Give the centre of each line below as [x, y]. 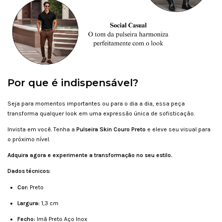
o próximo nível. [29, 139]
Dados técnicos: [29, 171]
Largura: [29, 203]
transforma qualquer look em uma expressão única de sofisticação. [101, 114]
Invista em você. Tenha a [42, 130]
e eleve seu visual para [178, 130]
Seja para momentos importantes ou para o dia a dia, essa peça [96, 104]
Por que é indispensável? [73, 83]
